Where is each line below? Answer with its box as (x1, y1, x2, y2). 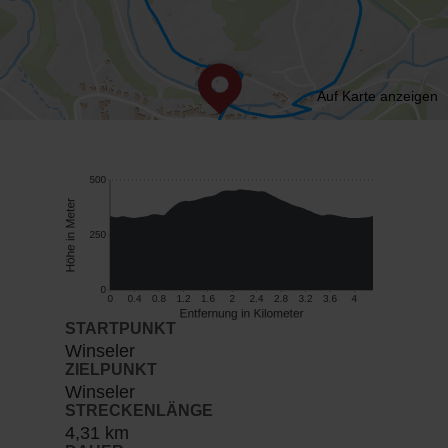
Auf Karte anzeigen (316, 87, 438, 104)
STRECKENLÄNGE (64, 401, 213, 419)
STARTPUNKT (64, 319, 176, 337)
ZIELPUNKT (64, 360, 157, 378)
